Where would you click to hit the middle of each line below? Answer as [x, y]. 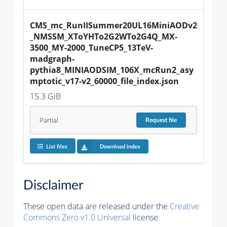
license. [145, 217]
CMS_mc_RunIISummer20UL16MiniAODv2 [113, 26]
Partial [49, 120]
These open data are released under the [97, 206]
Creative [184, 206]
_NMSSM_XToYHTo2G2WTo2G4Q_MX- [104, 37]
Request [157, 120]
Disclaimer [53, 185]
